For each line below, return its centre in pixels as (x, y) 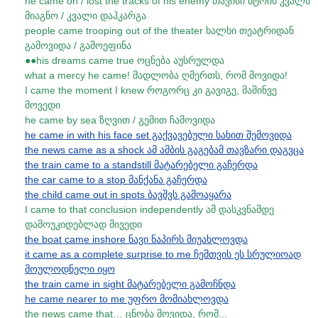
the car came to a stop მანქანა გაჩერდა (116, 180)
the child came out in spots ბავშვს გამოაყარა (128, 194)
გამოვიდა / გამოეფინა (78, 45)
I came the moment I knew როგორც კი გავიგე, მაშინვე (151, 90)
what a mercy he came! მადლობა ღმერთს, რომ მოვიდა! (156, 75)
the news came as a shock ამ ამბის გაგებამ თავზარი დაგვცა (164, 150)
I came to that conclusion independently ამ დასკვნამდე (149, 209)
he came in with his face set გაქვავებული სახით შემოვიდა (158, 135)
